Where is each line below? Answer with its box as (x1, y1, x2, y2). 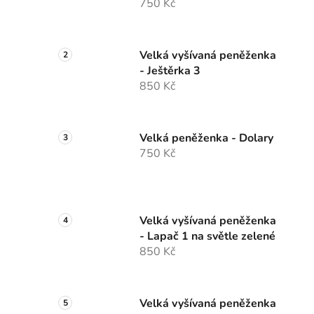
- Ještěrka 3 (139, 63, 200, 79)
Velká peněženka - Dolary (139, 130, 273, 146)
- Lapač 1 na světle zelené (139, 228, 275, 245)
